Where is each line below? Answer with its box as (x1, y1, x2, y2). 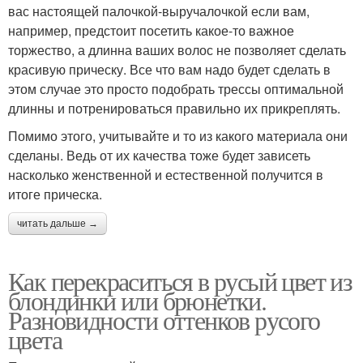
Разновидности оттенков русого (8, 301, 320, 337)
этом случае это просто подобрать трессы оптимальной (8, 79, 344, 98)
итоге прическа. (8, 184, 102, 203)
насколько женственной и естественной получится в (8, 164, 323, 184)
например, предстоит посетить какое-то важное (8, 20, 294, 40)
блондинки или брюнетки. (8, 282, 267, 318)
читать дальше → (17, 217, 98, 229)
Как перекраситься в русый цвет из (8, 263, 352, 298)
